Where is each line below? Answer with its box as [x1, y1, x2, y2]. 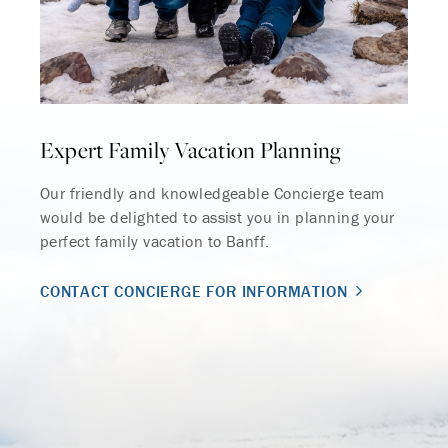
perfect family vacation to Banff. [40, 230, 270, 251]
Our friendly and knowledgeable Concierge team [40, 182, 385, 203]
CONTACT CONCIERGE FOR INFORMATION [40, 280, 348, 301]
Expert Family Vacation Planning [40, 134, 342, 165]
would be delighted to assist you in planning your [40, 206, 395, 227]
